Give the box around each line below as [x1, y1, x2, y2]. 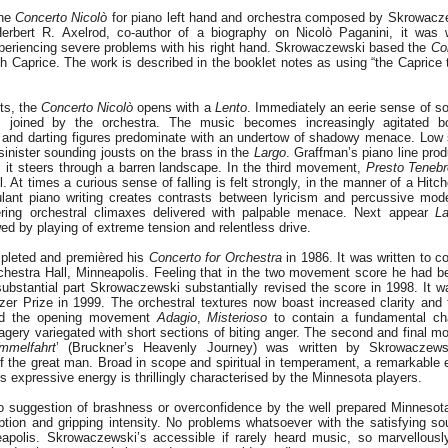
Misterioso [207, 310, 268, 325]
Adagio [156, 310, 197, 325]
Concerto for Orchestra [148, 250, 282, 265]
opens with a [133, 100, 215, 115]
